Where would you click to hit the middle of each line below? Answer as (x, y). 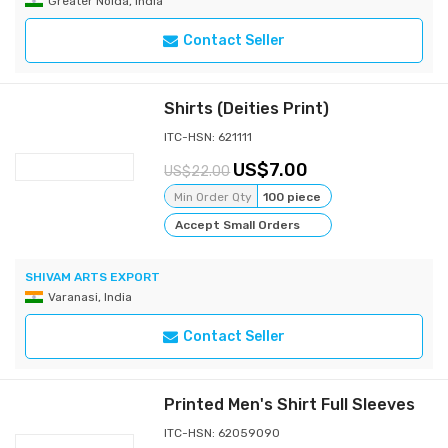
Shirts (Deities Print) (247, 108)
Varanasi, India (90, 297)
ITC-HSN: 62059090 (222, 433)
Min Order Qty (213, 197)
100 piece (292, 197)
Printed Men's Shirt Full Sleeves (290, 404)
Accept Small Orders (238, 225)
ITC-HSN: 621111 (208, 137)
